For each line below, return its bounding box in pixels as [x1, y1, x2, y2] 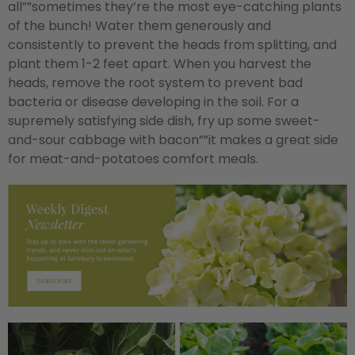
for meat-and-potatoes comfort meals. [8, 150, 277, 169]
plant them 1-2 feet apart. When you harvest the [8, 55, 311, 74]
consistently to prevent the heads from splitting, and [8, 36, 337, 55]
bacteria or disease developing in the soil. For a [8, 93, 299, 112]
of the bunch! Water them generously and [8, 17, 271, 36]
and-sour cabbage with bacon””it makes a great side [8, 131, 338, 150]
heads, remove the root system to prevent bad [8, 74, 303, 93]
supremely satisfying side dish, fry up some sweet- [8, 112, 320, 131]
